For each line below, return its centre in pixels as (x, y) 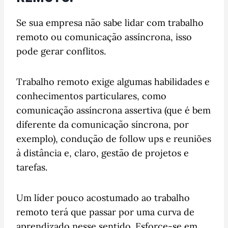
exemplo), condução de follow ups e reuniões (114, 138)
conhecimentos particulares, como (91, 96)
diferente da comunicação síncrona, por (103, 124)
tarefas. (32, 167)
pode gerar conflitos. (62, 51)
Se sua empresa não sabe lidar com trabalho (110, 22)
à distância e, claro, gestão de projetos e (103, 153)
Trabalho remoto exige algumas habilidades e (113, 81)
